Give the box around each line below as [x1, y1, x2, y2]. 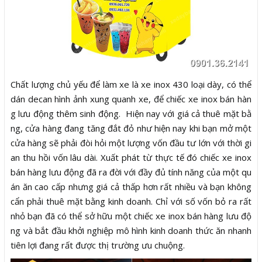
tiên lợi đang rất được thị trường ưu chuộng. [11, 239, 185, 251]
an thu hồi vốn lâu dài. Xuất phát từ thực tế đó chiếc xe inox [11, 151, 251, 164]
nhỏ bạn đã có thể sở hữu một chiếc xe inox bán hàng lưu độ [11, 210, 251, 222]
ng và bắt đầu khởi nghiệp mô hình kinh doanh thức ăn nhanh [11, 225, 251, 237]
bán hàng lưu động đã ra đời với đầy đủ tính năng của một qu [11, 166, 251, 178]
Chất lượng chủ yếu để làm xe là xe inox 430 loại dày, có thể [11, 78, 251, 91]
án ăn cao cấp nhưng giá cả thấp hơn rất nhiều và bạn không [11, 181, 251, 193]
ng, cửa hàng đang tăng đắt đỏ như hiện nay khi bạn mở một [11, 122, 251, 135]
